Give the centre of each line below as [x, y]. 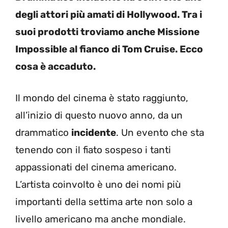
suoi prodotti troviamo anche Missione [107, 32]
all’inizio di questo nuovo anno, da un [99, 115]
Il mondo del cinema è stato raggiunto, [102, 98]
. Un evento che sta [160, 133]
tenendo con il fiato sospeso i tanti [93, 150]
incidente [94, 133]
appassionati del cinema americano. [96, 167]
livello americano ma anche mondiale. [101, 219]
